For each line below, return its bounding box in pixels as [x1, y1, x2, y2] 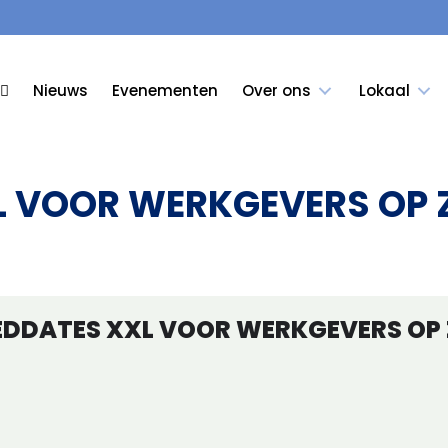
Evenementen [112, 80, 219, 101]
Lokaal [359, 80, 411, 101]
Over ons [242, 80, 312, 101]
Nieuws [33, 80, 89, 101]
